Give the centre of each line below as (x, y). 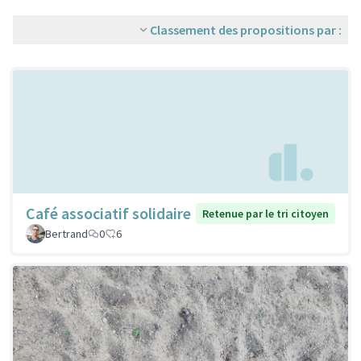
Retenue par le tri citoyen (266, 214)
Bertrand (66, 234)
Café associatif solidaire (108, 214)
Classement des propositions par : (246, 30)
